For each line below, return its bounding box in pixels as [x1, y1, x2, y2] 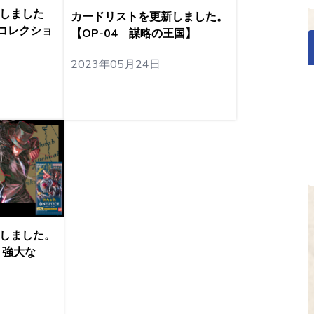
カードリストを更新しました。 [70, 9, 228, 25]
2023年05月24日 [70, 57, 161, 73]
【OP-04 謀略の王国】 [70, 26, 196, 42]
